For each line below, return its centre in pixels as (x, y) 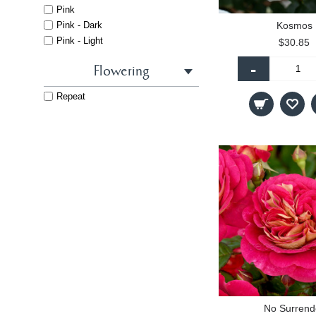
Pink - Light (80, 41)
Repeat (71, 96)
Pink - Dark (79, 25)
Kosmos (294, 25)
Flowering (121, 72)
